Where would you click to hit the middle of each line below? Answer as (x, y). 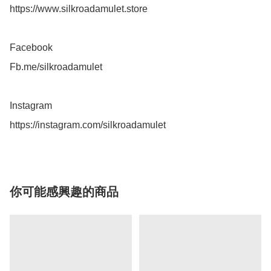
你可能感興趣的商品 (64, 192)
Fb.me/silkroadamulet (56, 67)
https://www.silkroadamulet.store (79, 9)
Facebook (32, 48)
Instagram (32, 106)
